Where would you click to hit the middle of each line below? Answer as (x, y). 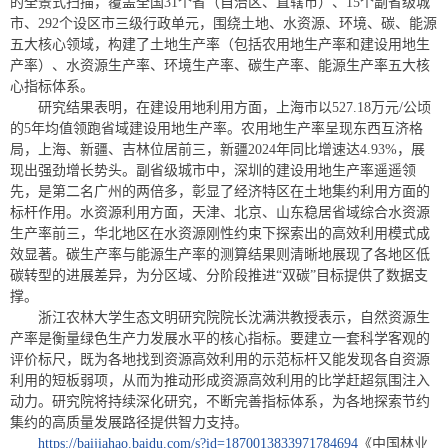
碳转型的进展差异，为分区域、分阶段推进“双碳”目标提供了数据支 (219, 275)
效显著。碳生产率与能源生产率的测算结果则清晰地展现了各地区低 (220, 254)
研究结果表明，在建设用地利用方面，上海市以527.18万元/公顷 (234, 107)
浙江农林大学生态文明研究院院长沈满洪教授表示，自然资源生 (234, 317)
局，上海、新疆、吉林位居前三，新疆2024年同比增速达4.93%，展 (217, 149)
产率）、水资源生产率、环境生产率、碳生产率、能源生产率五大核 (220, 65)
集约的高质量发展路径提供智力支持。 (129, 422)
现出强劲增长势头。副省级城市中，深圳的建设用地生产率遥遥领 (213, 170)
